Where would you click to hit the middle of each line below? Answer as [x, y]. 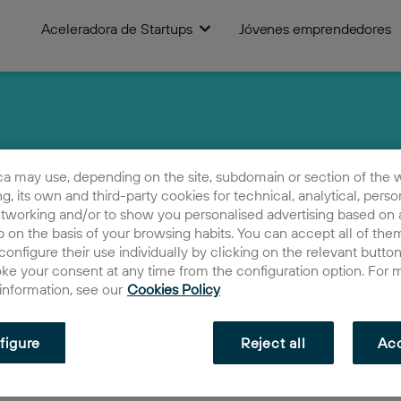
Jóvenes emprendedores [315, 29]
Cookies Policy [174, 289]
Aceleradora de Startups [116, 29]
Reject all [273, 342]
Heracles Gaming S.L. [242, 366]
